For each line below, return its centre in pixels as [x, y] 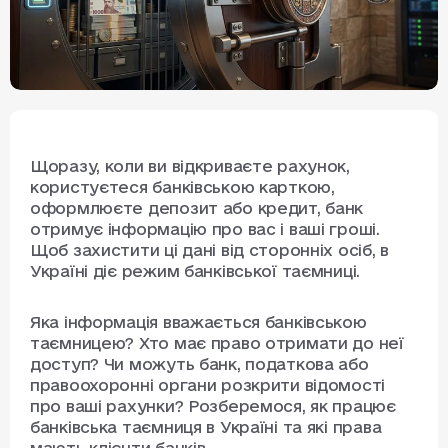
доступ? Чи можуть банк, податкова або [199, 364]
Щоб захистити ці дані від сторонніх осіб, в [209, 250]
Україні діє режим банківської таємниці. [195, 271]
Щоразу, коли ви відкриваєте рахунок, [190, 166]
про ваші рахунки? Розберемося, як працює [213, 406]
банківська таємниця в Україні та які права [206, 427]
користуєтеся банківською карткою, [182, 187]
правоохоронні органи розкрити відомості [208, 385]
